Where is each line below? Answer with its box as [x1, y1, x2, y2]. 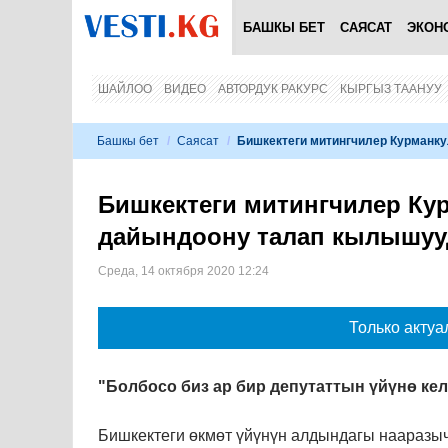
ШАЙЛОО [98, 82, 152, 96]
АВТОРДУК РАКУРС [218, 82, 328, 96]
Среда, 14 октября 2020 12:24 [98, 264, 269, 278]
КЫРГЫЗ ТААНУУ [340, 82, 442, 96]
